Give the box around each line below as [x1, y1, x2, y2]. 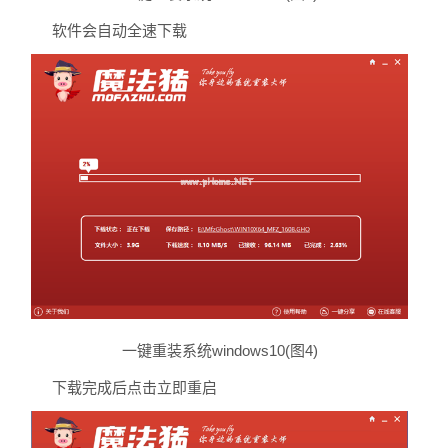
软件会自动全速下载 [51, 22, 187, 40]
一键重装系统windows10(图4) [121, 342, 318, 359]
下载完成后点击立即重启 [51, 379, 217, 396]
